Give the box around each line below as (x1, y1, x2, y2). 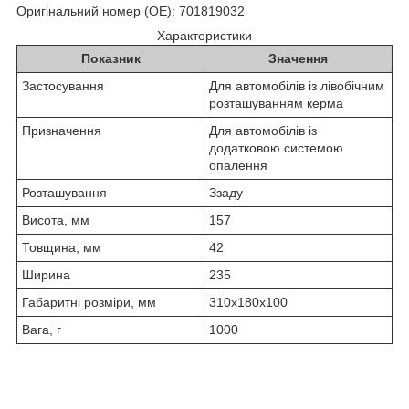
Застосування (22, 78, 104, 93)
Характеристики (157, 27, 252, 43)
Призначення (22, 122, 101, 138)
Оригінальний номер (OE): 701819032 (16, 3, 245, 18)
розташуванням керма (209, 95, 343, 110)
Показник (80, 50, 141, 66)
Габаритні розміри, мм (22, 294, 156, 309)
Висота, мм (22, 212, 89, 227)
